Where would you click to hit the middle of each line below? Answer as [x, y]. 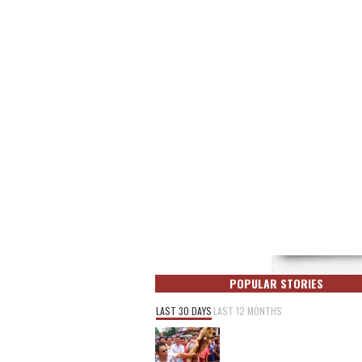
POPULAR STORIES [276, 283]
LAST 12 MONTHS [248, 311]
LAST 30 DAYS [184, 311]
